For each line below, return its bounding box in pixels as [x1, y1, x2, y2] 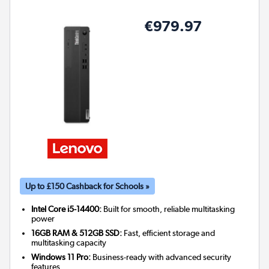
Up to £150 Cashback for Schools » [25, 181, 150, 192]
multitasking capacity [31, 238, 107, 248]
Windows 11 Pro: [31, 252, 91, 262]
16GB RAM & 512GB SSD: [31, 228, 122, 238]
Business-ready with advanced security [91, 252, 232, 262]
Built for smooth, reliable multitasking [101, 204, 235, 214]
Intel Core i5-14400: [31, 204, 102, 214]
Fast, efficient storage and [122, 228, 216, 238]
